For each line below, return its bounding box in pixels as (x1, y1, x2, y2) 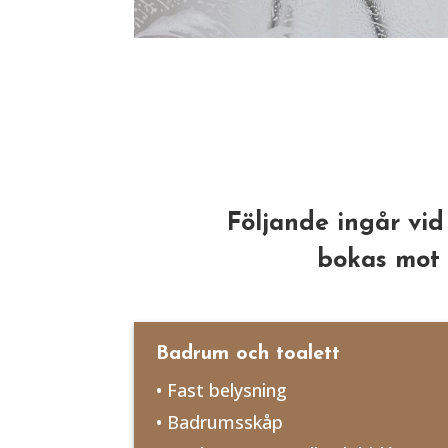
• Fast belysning (156, 377, 288, 402)
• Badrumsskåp (156, 409, 284, 434)
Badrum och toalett (156, 343, 341, 364)
